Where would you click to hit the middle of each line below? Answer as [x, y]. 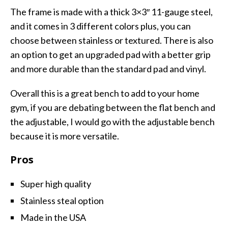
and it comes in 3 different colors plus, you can [101, 26]
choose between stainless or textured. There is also [112, 40]
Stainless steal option [62, 201]
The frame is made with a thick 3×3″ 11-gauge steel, [111, 12]
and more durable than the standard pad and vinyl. [108, 69]
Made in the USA [53, 218]
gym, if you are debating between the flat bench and [113, 108]
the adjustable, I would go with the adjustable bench [112, 122]
